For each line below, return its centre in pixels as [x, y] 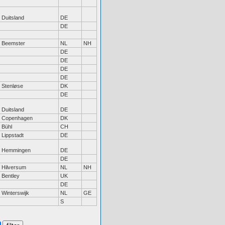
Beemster [13, 43]
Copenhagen [17, 118]
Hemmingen [16, 150]
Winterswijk [15, 193]
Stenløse [12, 86]
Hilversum [14, 167]
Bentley [11, 176]
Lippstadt [13, 135]
